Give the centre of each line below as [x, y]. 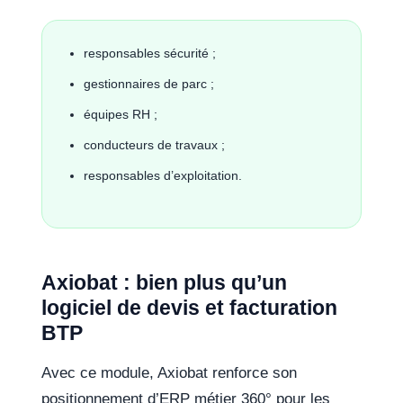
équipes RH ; [121, 115]
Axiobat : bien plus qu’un [165, 283]
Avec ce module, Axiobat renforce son [170, 373]
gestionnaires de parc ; [149, 84]
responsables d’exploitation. [163, 176]
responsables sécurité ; [150, 54]
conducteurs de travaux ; [155, 145]
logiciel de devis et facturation [190, 308]
